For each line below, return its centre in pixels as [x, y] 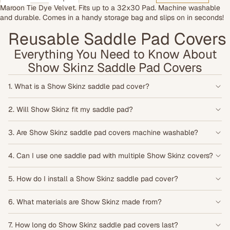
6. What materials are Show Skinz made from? [85, 202]
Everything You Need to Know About [115, 54]
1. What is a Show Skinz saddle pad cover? [79, 86]
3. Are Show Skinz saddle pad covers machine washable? [103, 132]
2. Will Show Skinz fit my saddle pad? [71, 109]
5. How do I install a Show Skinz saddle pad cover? [93, 178]
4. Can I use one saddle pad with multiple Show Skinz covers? [111, 155]
